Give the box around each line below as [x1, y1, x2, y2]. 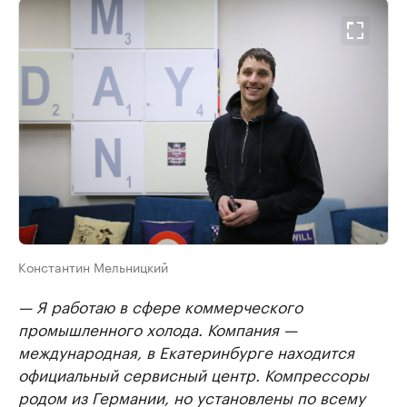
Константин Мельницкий [18, 255, 168, 276]
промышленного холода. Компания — [18, 315, 297, 340]
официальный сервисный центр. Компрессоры [18, 361, 369, 385]
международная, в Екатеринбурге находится [18, 338, 354, 362]
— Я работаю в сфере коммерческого [18, 293, 303, 317]
